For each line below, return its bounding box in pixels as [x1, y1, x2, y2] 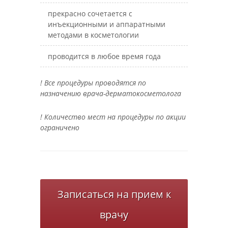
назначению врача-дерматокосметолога [40, 89, 181, 98]
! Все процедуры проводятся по [40, 78, 146, 88]
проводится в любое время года [48, 51, 161, 61]
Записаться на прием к [57, 187, 171, 201]
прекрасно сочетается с [48, 9, 132, 18]
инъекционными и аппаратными [48, 19, 165, 29]
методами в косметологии [48, 30, 139, 40]
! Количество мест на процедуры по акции [40, 112, 186, 122]
